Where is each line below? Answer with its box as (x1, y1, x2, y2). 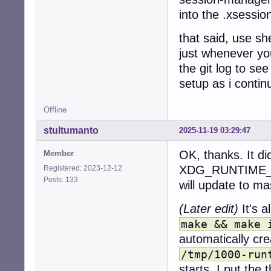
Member (44, 149, 74, 158)
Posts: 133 (44, 175, 82, 184)
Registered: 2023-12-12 (44, 164, 122, 173)
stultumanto (44, 125, 99, 136)
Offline (44, 105, 67, 115)
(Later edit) (179, 202, 238, 216)
